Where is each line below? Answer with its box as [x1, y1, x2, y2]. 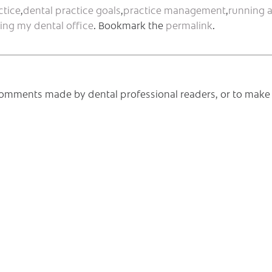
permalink [166, 18, 212, 32]
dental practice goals [23, 2, 121, 16]
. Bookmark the [93, 18, 166, 32]
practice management [123, 2, 226, 16]
